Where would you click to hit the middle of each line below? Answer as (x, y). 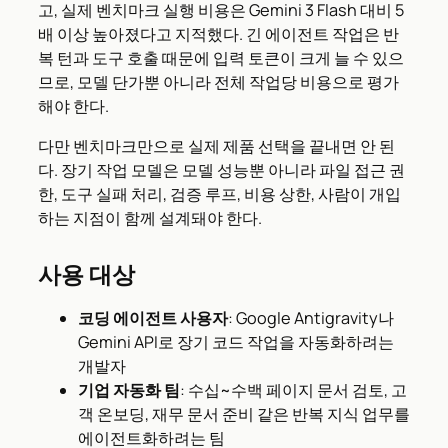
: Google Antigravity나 (311, 318)
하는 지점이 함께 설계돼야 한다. (150, 218)
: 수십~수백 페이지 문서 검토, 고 (293, 390)
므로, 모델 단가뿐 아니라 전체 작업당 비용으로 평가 (218, 82)
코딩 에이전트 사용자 (153, 318)
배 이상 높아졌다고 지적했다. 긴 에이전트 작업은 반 (218, 34)
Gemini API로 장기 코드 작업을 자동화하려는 (236, 342)
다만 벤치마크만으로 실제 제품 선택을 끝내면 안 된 (216, 146)
